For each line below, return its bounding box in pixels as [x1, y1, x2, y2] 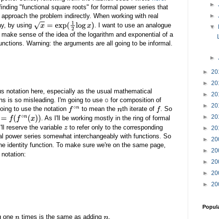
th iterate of [122, 105, 156, 113]
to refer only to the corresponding [67, 123, 163, 131]
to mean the [80, 105, 118, 113]
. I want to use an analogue [94, 21, 172, 29]
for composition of [109, 96, 162, 104]
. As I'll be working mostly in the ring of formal [41, 114, 170, 122]
